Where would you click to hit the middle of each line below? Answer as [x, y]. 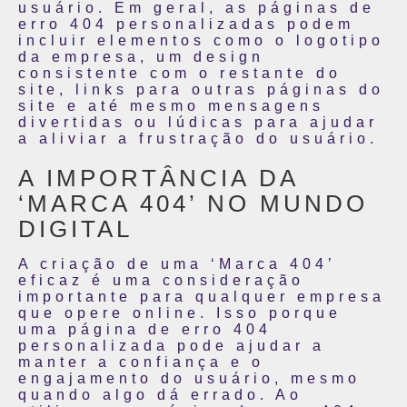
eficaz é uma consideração [161, 280]
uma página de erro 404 [145, 329]
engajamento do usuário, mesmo [189, 378]
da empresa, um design [141, 57]
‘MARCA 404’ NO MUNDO [193, 203]
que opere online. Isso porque [180, 313]
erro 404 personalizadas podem [186, 24]
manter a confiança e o [141, 362]
